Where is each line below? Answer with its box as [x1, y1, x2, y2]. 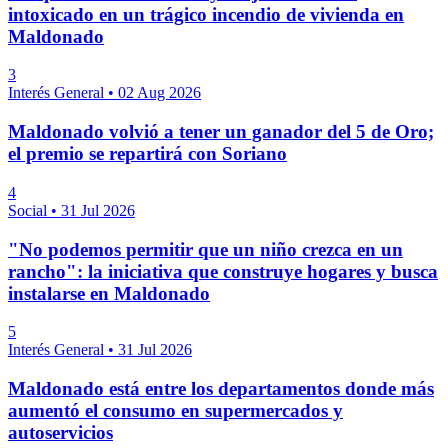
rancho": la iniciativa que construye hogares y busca [8, 260, 438, 282]
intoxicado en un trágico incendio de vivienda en [8, 3, 404, 25]
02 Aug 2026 [118, 84, 201, 102]
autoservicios [8, 422, 113, 443]
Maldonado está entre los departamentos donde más [8, 378, 434, 399]
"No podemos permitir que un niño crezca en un [8, 238, 403, 260]
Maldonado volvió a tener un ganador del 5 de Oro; [8, 121, 434, 143]
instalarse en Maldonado [8, 282, 210, 304]
